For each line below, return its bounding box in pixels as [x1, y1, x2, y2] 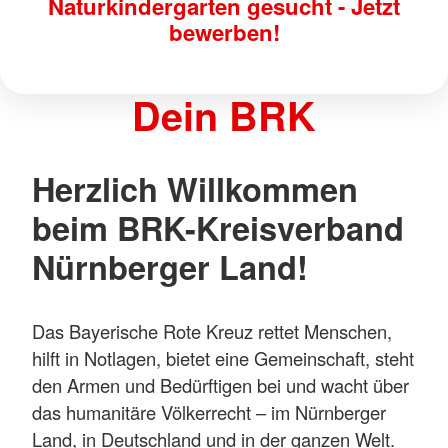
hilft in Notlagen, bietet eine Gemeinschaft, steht [32, 345, 414, 372]
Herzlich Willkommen [32, 164, 358, 212]
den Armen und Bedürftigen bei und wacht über [32, 372, 409, 399]
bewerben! [168, 16, 280, 49]
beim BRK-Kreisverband [32, 203, 404, 251]
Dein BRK [132, 87, 316, 143]
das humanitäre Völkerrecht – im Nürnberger [32, 399, 386, 426]
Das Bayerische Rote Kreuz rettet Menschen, [32, 318, 392, 345]
